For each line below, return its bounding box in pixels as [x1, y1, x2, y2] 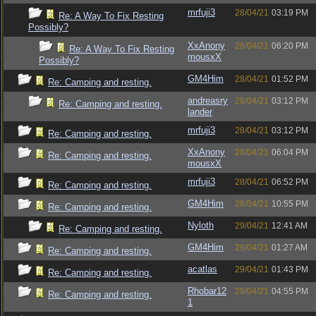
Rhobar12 [188, 286, 226, 296]
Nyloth [188, 220, 214, 231]
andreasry [188, 95, 228, 106]
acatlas [188, 264, 217, 274]
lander [188, 107, 212, 117]
